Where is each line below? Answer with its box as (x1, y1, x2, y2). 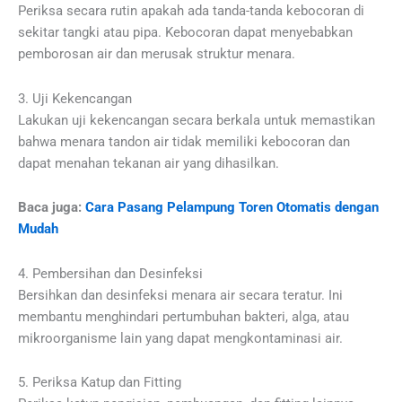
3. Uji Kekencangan (18, 90, 132, 107)
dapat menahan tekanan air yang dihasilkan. (18, 154, 279, 171)
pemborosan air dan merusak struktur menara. (18, 46, 295, 63)
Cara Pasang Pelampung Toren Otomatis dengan (85, 199, 379, 216)
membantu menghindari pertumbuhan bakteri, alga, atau (18, 308, 349, 325)
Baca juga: (18, 199, 85, 216)
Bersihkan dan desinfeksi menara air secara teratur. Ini (18, 286, 343, 303)
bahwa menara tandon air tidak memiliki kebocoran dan (18, 133, 350, 150)
